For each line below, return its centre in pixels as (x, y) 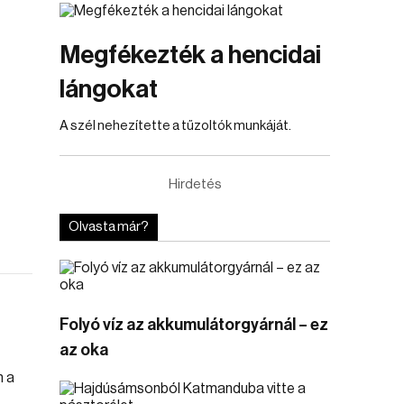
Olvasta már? (109, 227)
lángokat (109, 89)
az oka (84, 350)
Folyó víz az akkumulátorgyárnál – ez (194, 325)
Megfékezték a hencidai (190, 55)
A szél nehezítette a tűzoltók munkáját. (175, 126)
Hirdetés (195, 184)
